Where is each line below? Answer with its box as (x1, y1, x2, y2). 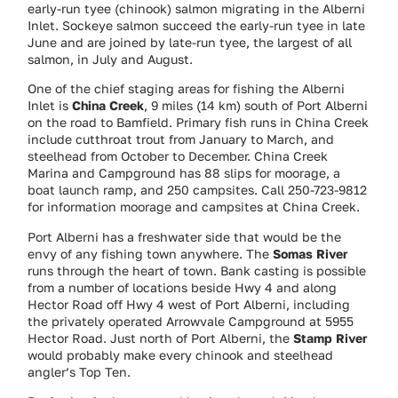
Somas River (273, 245, 348, 261)
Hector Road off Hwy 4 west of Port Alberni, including (28, 296, 351, 312)
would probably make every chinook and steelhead (28, 346, 334, 362)
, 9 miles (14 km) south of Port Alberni (144, 98, 369, 114)
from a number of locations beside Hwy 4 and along (28, 279, 338, 295)
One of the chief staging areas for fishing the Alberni (28, 81, 346, 97)
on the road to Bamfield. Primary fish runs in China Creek (28, 115, 370, 131)
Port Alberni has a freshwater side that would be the (28, 228, 342, 244)
